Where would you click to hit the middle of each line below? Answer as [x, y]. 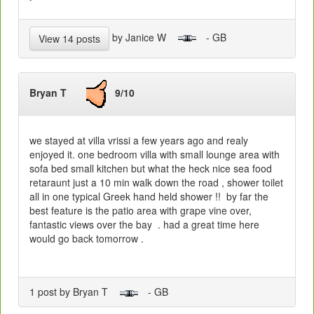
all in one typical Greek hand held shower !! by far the [149, 197]
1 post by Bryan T [74, 292]
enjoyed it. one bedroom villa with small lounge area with [155, 155]
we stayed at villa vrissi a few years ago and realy [139, 141]
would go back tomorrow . [87, 239]
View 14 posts [69, 39]
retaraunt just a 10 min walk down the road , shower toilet [156, 183]
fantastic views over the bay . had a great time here [144, 225]
